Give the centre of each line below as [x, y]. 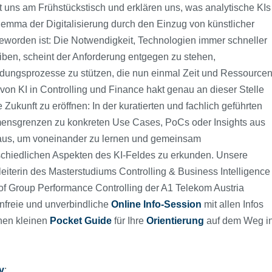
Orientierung [176, 220]
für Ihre [129, 220]
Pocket [66, 220]
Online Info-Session [158, 204]
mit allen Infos [234, 204]
